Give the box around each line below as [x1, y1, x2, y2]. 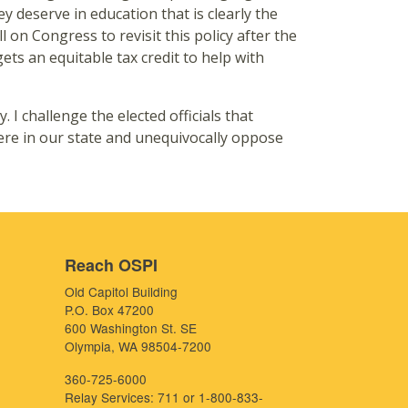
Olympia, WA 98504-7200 [65, 336, 211, 355]
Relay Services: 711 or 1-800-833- [65, 387, 263, 406]
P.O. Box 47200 [65, 300, 154, 319]
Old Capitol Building [65, 281, 178, 301]
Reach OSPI [65, 252, 158, 277]
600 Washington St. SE [65, 318, 197, 337]
